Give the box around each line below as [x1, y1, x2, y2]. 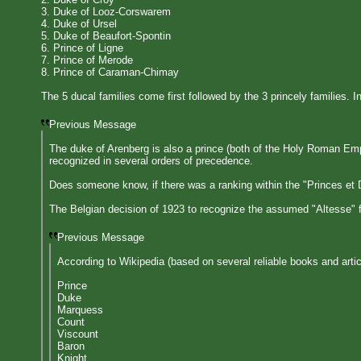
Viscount [57, 328, 98, 340]
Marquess [57, 304, 103, 316]
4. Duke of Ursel [41, 18, 117, 30]
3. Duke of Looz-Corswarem [41, 6, 171, 18]
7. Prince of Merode [41, 54, 133, 66]
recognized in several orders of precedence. [49, 155, 253, 167]
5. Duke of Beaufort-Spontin [41, 30, 171, 42]
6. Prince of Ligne [41, 42, 123, 54]
